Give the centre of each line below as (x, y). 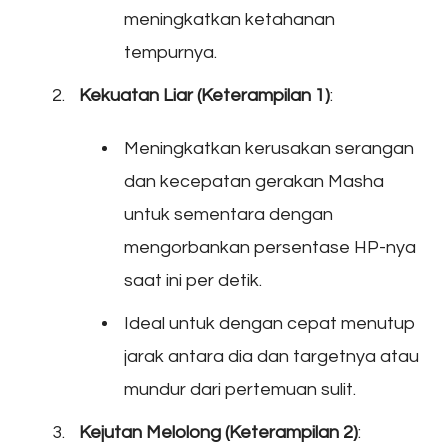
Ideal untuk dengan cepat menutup (270, 323)
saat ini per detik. (193, 280)
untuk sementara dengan (228, 214)
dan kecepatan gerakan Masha (254, 181)
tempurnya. (170, 52)
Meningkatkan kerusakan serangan (269, 148)
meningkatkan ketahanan (229, 19)
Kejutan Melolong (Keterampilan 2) (218, 432)
